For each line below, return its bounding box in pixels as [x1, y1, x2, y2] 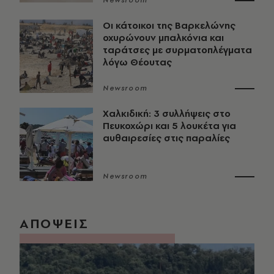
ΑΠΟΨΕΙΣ [20, 214, 89, 233]
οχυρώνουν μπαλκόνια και [103, 31, 224, 45]
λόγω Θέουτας [103, 56, 172, 69]
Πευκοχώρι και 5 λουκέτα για [103, 119, 236, 133]
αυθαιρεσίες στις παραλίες [103, 131, 230, 145]
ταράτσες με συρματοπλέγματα [103, 43, 252, 57]
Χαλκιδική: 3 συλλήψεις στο [103, 107, 231, 120]
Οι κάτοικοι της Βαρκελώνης [103, 19, 235, 32]
